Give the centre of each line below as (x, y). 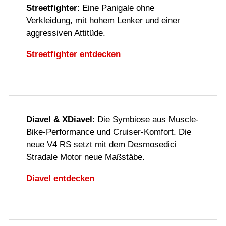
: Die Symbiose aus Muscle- (146, 120)
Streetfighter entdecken (73, 54)
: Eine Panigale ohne (116, 8)
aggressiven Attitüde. (66, 33)
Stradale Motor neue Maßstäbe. (86, 157)
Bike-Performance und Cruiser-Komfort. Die (109, 132)
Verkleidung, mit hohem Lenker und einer (103, 21)
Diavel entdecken (60, 179)
